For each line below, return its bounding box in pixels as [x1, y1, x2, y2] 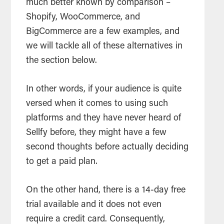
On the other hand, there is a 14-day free [26, 186, 186, 195]
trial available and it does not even [26, 200, 162, 210]
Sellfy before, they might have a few [26, 128, 167, 138]
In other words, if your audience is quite [26, 85, 182, 94]
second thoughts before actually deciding [26, 143, 189, 152]
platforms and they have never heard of [26, 114, 181, 123]
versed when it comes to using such [26, 99, 168, 109]
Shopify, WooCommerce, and [26, 13, 140, 22]
